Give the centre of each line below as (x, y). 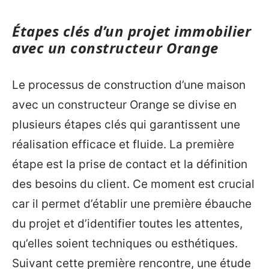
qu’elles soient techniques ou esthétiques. (125, 243)
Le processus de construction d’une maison (129, 85)
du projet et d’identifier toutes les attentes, (127, 223)
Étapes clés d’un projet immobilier (131, 31)
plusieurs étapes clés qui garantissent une (126, 124)
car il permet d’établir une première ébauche (132, 204)
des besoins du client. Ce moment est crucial (133, 184)
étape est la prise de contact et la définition (130, 164)
